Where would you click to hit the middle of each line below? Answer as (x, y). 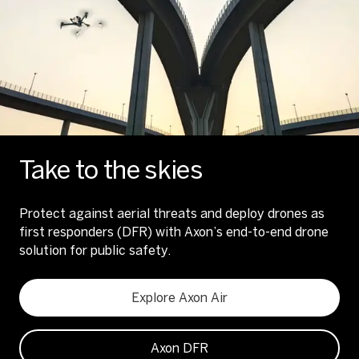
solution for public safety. (95, 250)
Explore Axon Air (179, 298)
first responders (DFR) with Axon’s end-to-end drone (174, 232)
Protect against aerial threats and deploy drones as (172, 214)
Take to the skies (111, 170)
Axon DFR (179, 348)
